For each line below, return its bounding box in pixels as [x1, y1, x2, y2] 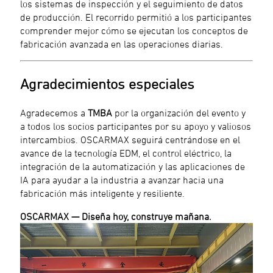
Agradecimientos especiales [20, 76, 195, 93]
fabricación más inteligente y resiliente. [20, 187, 185, 199]
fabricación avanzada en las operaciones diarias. [20, 38, 224, 50]
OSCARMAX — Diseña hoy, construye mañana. [20, 210, 212, 222]
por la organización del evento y [112, 107, 246, 118]
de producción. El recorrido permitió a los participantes [20, 12, 252, 23]
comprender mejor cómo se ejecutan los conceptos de [20, 25, 249, 37]
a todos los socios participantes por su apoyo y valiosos [20, 120, 252, 132]
